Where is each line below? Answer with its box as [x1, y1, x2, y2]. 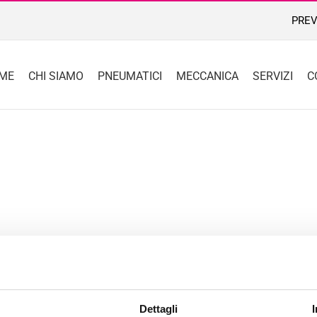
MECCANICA [176, 69, 238, 83]
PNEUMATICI [98, 69, 162, 83]
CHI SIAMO [28, 69, 83, 83]
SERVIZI [253, 69, 293, 83]
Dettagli [139, 303, 178, 316]
